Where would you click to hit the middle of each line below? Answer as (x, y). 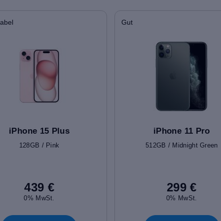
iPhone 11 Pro (182, 131)
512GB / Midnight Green (182, 145)
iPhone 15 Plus (39, 131)
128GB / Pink (39, 145)
